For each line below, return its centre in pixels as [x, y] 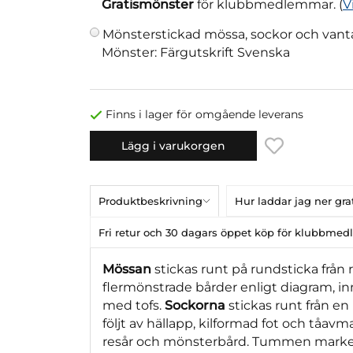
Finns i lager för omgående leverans [204, 115]
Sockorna [197, 305]
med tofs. [134, 305]
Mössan [128, 269]
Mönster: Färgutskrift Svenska [196, 53]
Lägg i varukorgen [173, 145]
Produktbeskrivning [150, 201]
